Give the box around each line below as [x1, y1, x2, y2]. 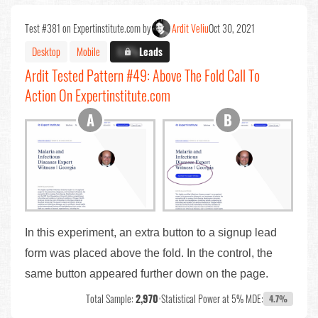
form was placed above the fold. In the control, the [25, 247, 273, 260]
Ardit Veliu [172, 20, 209, 35]
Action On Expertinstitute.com [25, 84, 170, 106]
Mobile [77, 44, 100, 60]
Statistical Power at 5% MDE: [161, 291, 263, 307]
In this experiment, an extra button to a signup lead [25, 226, 277, 239]
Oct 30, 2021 [209, 20, 255, 35]
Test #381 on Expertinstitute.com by [25, 20, 150, 35]
